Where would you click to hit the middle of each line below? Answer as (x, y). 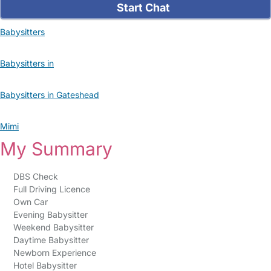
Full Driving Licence (51, 189)
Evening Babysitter (50, 214)
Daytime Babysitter (51, 240)
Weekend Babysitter (53, 227)
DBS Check (37, 176)
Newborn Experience (54, 253)
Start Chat (142, 8)
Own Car (30, 202)
